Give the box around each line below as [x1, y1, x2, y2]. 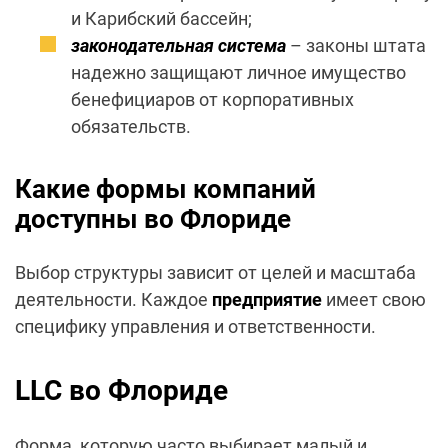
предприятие [212, 289, 322, 311]
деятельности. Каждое [15, 289, 212, 311]
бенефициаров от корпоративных [71, 89, 354, 111]
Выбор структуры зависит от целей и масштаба [15, 262, 416, 284]
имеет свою [322, 289, 426, 311]
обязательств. [71, 116, 191, 138]
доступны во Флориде [15, 204, 291, 235]
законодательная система [71, 35, 286, 57]
